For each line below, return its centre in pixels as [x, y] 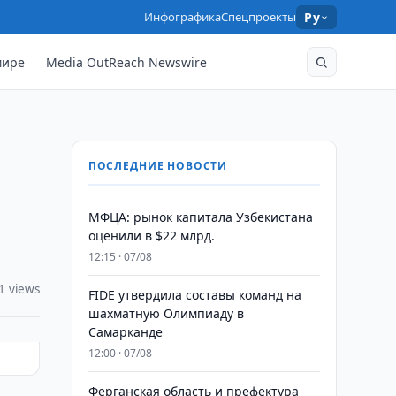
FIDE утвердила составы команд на [194, 295]
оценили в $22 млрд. [151, 236]
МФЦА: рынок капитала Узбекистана [200, 217]
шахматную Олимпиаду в [166, 313]
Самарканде [125, 332]
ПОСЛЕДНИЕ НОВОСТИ [158, 166]
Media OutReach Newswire [127, 62]
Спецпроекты [259, 17]
